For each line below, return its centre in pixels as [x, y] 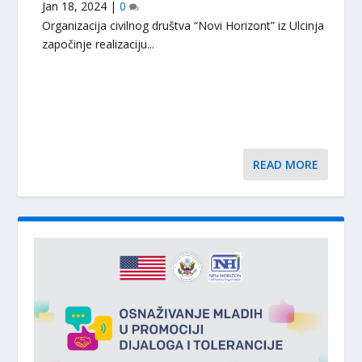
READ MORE [285, 165]
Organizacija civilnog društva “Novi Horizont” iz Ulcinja [183, 26]
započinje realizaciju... [99, 44]
